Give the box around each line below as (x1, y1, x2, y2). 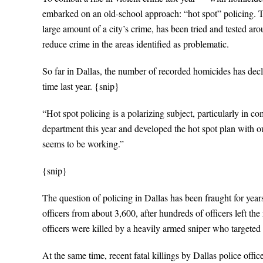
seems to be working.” (42, 137, 124, 150)
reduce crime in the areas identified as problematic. (42, 38, 229, 50)
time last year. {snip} (42, 80, 119, 92)
